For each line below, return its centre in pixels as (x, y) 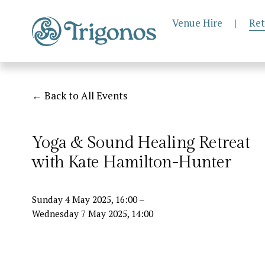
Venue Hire (197, 22)
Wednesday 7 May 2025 (79, 214)
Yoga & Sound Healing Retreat (141, 143)
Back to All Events (86, 96)
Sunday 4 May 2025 (71, 200)
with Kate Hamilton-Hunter (131, 163)
